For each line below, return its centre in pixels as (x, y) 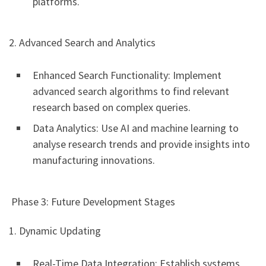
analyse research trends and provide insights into (141, 144)
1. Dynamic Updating (55, 231)
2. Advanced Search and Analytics (82, 43)
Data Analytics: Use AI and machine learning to (136, 128)
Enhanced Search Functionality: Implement (127, 75)
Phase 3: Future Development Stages (92, 201)
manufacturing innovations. (94, 160)
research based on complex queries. (112, 107)
